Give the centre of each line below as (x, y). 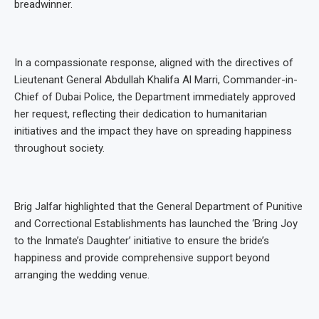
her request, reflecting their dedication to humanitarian (141, 114)
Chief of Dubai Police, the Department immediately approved (155, 97)
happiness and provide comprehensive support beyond (142, 258)
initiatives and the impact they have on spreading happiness (153, 131)
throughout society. (59, 148)
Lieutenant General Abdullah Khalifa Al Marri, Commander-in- (156, 80)
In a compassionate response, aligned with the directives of (154, 63)
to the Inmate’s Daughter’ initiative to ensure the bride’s (142, 241)
